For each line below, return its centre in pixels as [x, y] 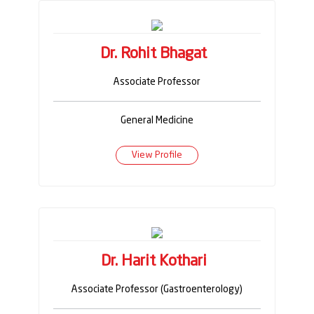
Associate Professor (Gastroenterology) [157, 289]
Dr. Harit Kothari [153, 261]
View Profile [157, 155]
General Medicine [157, 120]
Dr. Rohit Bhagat [153, 54]
